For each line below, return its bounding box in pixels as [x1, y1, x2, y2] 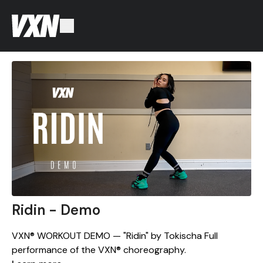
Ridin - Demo [12, 200, 100, 219]
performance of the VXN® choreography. [12, 243, 186, 256]
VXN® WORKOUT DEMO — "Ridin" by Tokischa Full [12, 229, 218, 242]
